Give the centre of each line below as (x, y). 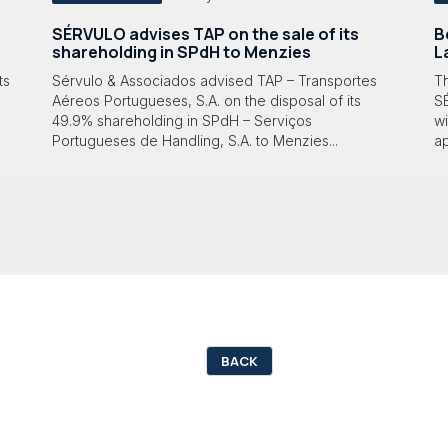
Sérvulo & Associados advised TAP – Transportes (214, 81)
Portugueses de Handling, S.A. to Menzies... (194, 141)
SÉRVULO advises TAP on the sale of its (205, 33)
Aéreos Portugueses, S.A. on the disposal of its (206, 101)
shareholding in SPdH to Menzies (181, 51)
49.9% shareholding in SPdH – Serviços (181, 121)
